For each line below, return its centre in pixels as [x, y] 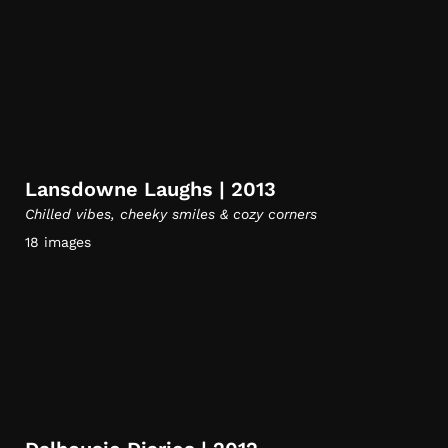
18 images [58, 242]
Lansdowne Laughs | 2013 [150, 189]
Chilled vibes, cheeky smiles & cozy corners [171, 214]
